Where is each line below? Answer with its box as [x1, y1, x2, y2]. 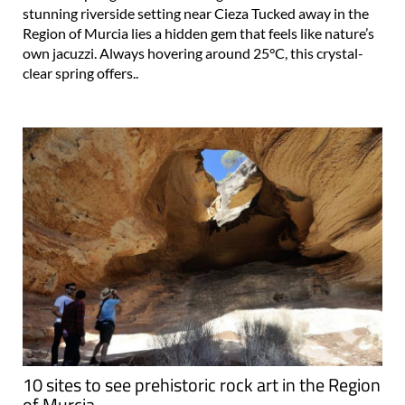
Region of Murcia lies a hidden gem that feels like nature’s [23, 24, 374, 42]
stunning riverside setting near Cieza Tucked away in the [23, 4, 369, 22]
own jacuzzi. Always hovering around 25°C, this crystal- [23, 43, 363, 61]
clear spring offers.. [23, 63, 138, 81]
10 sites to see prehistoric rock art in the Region [23, 371, 381, 400]
